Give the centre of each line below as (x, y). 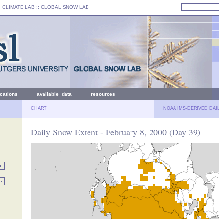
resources (103, 94)
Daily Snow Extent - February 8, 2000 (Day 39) (116, 132)
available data (54, 94)
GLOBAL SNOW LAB (65, 7)
